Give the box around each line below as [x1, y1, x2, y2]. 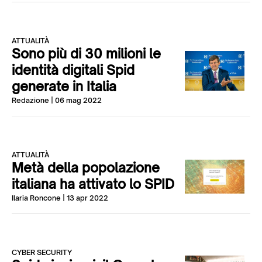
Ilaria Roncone [12, 194, 61, 202]
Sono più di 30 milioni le [12, 46, 161, 61]
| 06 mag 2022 [49, 96, 102, 105]
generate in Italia [12, 78, 116, 94]
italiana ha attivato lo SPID [12, 176, 174, 192]
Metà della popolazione [12, 160, 160, 175]
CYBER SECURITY [12, 248, 72, 257]
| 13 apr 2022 [61, 194, 108, 202]
